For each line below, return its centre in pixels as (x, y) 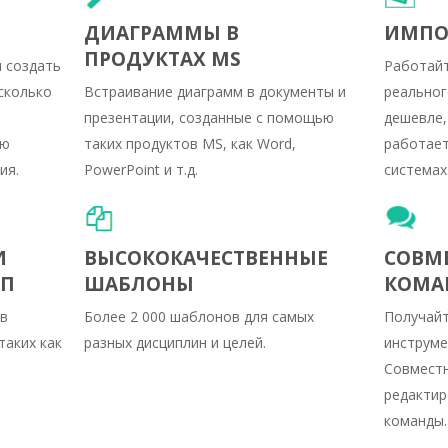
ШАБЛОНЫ (139, 283)
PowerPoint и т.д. (141, 169)
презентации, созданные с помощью (209, 117)
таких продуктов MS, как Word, (190, 143)
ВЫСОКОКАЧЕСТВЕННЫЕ (206, 257)
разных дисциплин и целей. (175, 342)
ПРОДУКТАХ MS (162, 58)
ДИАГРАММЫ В (161, 32)
